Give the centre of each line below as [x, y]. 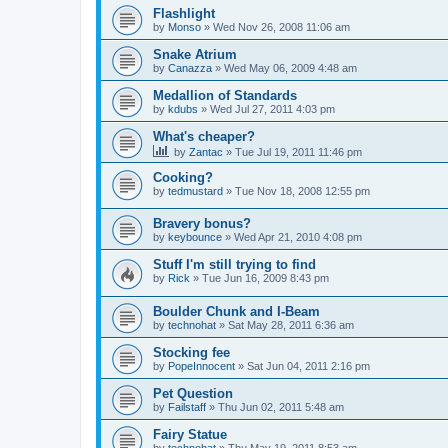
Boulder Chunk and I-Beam [236, 312]
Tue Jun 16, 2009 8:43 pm [265, 278]
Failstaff [187, 407]
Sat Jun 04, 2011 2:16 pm [308, 366]
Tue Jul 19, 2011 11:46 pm [298, 151]
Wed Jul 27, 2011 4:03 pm [272, 108]
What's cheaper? [204, 136]
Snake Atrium [195, 54]
